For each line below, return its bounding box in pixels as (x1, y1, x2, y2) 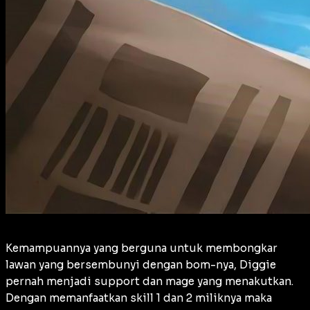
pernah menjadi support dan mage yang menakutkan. (6, 274, 293, 288)
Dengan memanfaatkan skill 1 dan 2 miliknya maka (6, 291, 272, 304)
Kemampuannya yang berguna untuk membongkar (6, 241, 277, 255)
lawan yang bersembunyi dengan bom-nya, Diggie (6, 257, 276, 271)
